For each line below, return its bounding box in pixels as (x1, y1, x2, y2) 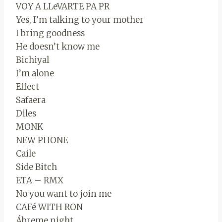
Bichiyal (16, 54, 49, 65)
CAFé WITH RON (16, 201, 83, 213)
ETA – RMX (16, 174, 63, 186)
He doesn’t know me (16, 41, 100, 52)
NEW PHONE (16, 134, 68, 146)
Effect (16, 81, 39, 92)
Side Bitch (16, 161, 57, 172)
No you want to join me (16, 188, 111, 199)
